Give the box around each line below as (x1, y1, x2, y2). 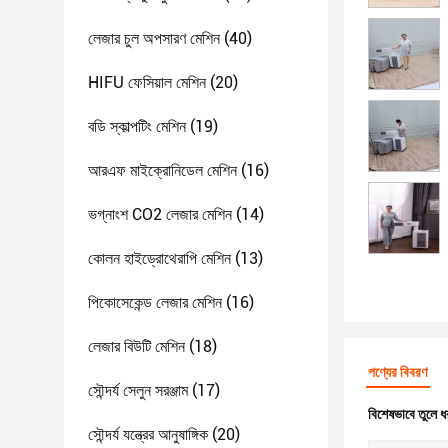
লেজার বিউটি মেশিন (88, 337, 185, 356)
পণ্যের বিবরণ (368, 364, 427, 380)
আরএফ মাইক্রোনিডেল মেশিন (88, 161, 237, 180)
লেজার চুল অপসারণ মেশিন (88, 29, 220, 48)
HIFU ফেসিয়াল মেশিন (88, 73, 206, 92)
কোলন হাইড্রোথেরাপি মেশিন (88, 249, 231, 268)
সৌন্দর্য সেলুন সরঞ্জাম (88, 381, 188, 400)
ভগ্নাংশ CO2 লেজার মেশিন (88, 205, 232, 224)
